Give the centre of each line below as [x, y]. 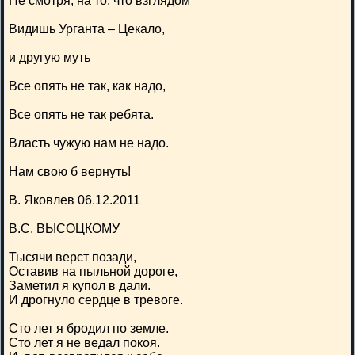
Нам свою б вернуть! [70, 172]
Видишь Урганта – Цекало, [87, 29]
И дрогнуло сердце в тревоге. [96, 300]
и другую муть [50, 57]
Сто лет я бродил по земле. [89, 328]
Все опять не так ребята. [81, 115]
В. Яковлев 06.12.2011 [74, 200]
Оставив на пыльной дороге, [93, 271]
